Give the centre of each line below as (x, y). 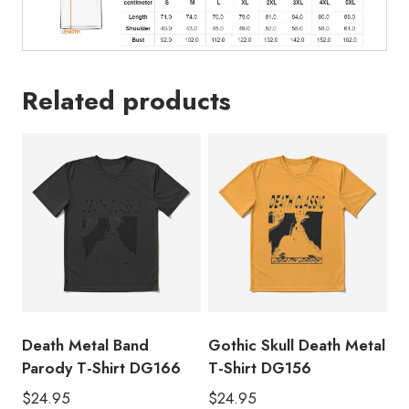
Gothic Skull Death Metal (297, 346)
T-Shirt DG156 (260, 368)
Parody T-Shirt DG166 (101, 368)
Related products (126, 101)
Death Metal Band (85, 346)
